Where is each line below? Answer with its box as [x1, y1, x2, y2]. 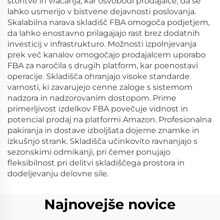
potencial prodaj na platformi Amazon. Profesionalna [7, 115, 212, 124]
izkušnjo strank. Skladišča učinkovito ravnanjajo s [7, 137, 197, 146]
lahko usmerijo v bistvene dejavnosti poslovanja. [7, 7, 196, 16]
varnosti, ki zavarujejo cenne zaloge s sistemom [7, 82, 192, 92]
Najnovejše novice [44, 196, 176, 213]
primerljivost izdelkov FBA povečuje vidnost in [7, 104, 188, 113]
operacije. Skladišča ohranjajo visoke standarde [7, 72, 190, 81]
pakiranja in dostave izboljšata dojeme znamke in [7, 126, 199, 135]
